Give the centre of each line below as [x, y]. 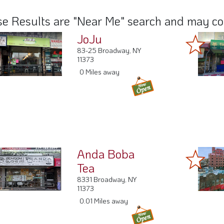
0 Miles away [100, 77]
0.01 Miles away [104, 206]
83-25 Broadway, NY [109, 56]
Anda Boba [106, 159]
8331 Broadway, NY [107, 185]
